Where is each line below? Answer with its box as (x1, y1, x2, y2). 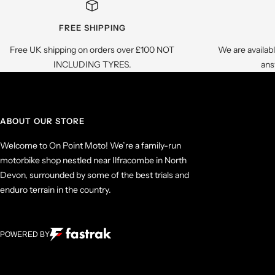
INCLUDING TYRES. (53, 59, 131, 70)
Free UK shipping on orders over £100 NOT (10, 44, 174, 55)
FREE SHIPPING (58, 23, 126, 33)
